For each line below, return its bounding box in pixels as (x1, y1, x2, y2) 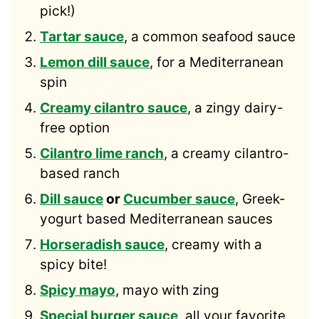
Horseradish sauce (40, 236, 164, 253)
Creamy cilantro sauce (40, 100, 187, 117)
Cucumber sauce (123, 191, 235, 208)
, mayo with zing (115, 282, 219, 299)
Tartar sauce (40, 28, 124, 46)
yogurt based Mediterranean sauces (40, 211, 273, 228)
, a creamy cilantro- (164, 145, 289, 162)
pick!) (40, 3, 75, 20)
